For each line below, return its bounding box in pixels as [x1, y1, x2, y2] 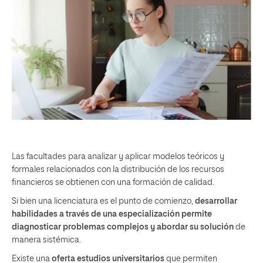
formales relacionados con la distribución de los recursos [12, 165, 224, 174]
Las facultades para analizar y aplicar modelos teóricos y [12, 152, 224, 161]
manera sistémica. [12, 235, 81, 244]
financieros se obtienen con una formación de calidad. [12, 178, 214, 187]
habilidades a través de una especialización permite [12, 210, 212, 218]
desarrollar [193, 197, 237, 205]
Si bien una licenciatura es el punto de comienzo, [12, 197, 193, 205]
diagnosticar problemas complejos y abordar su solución [12, 222, 235, 231]
